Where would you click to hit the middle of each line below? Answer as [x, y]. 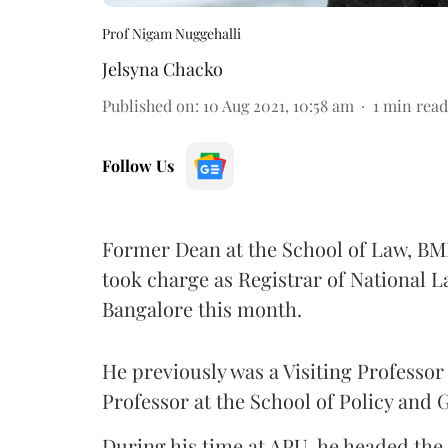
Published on [148, 105]
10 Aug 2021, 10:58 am [278, 105]
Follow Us [138, 165]
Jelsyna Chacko [162, 68]
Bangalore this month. [202, 308]
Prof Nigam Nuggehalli [171, 33]
